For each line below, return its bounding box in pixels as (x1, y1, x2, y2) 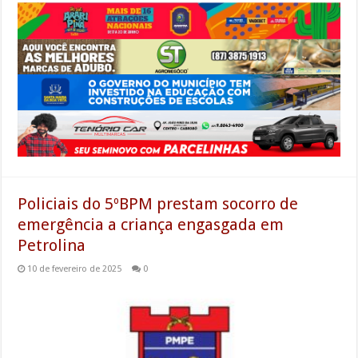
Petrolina (18, 235, 86, 255)
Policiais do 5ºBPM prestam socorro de (18, 193, 299, 213)
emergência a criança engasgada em (18, 214, 284, 234)
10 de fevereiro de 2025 (27, 263, 122, 274)
